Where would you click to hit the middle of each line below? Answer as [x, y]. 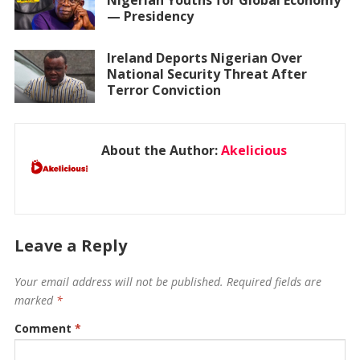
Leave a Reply [70, 246]
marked [35, 301]
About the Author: [161, 151]
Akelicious [254, 151]
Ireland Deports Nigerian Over [204, 57]
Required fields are [274, 282]
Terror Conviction [164, 90]
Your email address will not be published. [119, 282]
